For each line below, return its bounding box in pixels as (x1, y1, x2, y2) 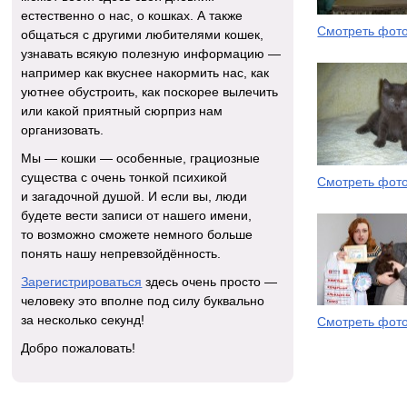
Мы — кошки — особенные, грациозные (21, 151, 261, 166)
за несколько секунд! (21, 313, 145, 328)
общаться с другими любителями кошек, (21, 27, 264, 43)
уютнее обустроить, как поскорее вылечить (21, 84, 279, 100)
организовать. (21, 123, 104, 138)
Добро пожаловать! (21, 340, 136, 355)
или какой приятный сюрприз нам (21, 104, 223, 119)
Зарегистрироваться (21, 274, 143, 290)
